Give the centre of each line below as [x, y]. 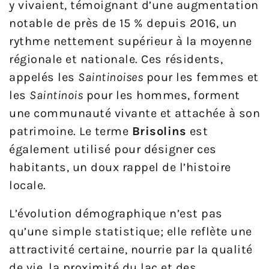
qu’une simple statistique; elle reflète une [131, 232]
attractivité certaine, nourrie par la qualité [131, 250]
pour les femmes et [201, 77]
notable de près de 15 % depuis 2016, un [123, 23]
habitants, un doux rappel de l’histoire [120, 168]
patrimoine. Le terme [71, 131]
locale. [28, 186]
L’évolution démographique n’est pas [116, 214]
